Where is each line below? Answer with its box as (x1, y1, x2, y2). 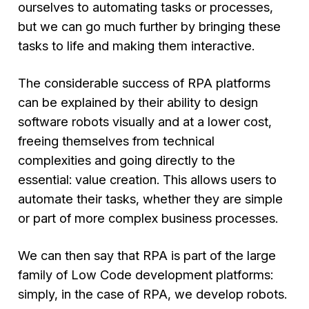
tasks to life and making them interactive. (18, 37, 255, 53)
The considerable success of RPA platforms (18, 74, 271, 90)
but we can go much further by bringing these (18, 18, 281, 34)
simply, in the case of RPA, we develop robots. (18, 286, 288, 302)
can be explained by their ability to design (18, 94, 259, 110)
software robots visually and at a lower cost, (18, 113, 272, 129)
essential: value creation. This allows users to (18, 171, 277, 187)
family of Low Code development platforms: (18, 267, 274, 283)
